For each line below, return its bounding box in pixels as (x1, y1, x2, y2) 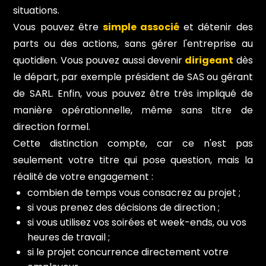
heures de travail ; (27, 230, 110, 244)
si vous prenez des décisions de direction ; (27, 200, 220, 214)
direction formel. (13, 119, 91, 134)
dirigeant (185, 53, 234, 67)
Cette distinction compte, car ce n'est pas (13, 136, 253, 150)
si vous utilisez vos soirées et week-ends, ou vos (27, 215, 247, 229)
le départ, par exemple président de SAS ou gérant (13, 69, 253, 84)
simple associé (102, 20, 180, 34)
